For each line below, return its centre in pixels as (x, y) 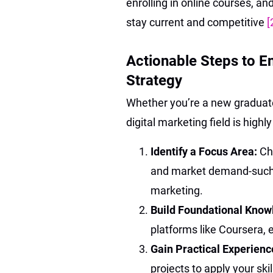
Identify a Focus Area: (205, 151)
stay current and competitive (197, 22)
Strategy (154, 80)
